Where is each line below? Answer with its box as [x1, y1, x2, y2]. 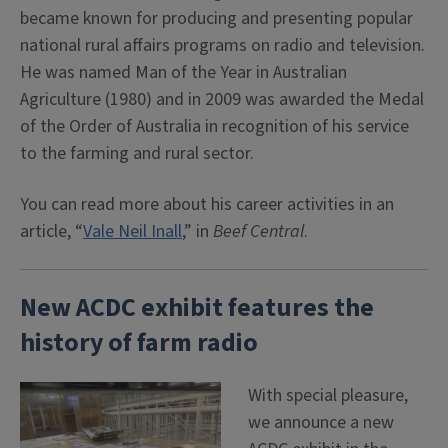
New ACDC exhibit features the [20, 290, 374, 326]
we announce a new [248, 410, 394, 435]
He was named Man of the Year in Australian [20, 60, 347, 85]
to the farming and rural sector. [20, 141, 254, 166]
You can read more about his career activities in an [20, 192, 394, 217]
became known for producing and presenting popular [20, 6, 413, 31]
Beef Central [213, 219, 304, 244]
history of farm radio [20, 325, 258, 361]
